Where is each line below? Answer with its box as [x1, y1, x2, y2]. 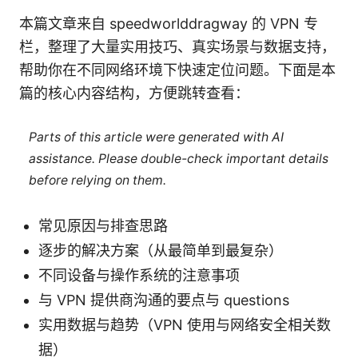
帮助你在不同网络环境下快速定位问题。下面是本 [19, 61, 336, 78]
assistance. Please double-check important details [28, 151, 328, 167]
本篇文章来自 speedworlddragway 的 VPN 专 [19, 14, 318, 32]
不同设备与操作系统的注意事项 [38, 266, 240, 284]
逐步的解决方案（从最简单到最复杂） [38, 241, 283, 259]
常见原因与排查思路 [38, 217, 168, 234]
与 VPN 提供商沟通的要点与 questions [38, 291, 289, 308]
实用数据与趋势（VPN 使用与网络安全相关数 [38, 316, 331, 333]
